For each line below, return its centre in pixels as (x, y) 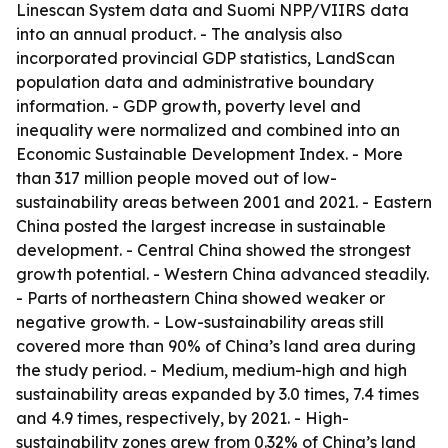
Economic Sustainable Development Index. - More (209, 154)
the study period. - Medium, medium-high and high (211, 370)
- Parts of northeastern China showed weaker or (200, 298)
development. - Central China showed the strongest (213, 250)
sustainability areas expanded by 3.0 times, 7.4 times (217, 394)
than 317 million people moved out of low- (176, 178)
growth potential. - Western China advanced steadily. (222, 274)
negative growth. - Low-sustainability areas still (200, 322)
